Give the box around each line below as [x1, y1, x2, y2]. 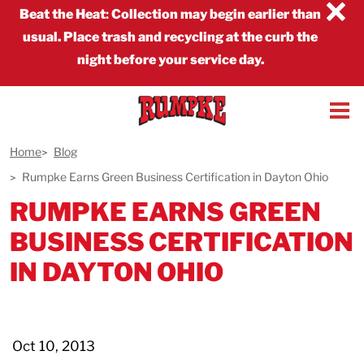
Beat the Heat [19, 6, 106, 23]
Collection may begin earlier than [109, 6, 321, 23]
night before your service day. [76, 52, 264, 68]
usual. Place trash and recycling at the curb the [23, 29, 318, 45]
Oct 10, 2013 [12, 337, 95, 354]
